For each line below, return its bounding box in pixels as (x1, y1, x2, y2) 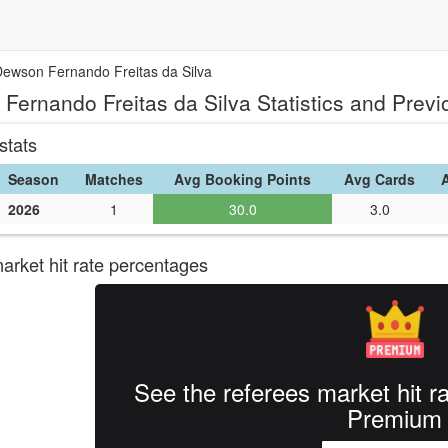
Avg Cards (344, 169, 415, 189)
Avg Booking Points (174, 169, 311, 189)
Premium (347, 400, 442, 435)
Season (8, 169, 59, 189)
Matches (85, 169, 143, 189)
